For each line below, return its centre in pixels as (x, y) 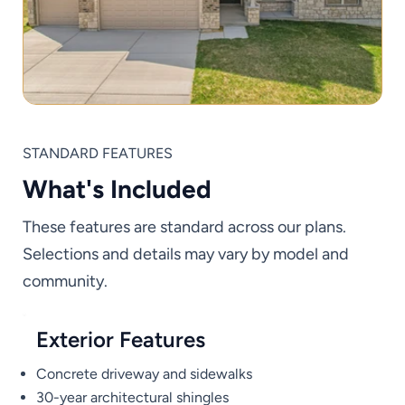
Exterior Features (121, 340)
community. (65, 282)
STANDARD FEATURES (98, 154)
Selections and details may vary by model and (186, 254)
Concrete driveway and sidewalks (145, 374)
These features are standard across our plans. (184, 227)
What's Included (117, 189)
